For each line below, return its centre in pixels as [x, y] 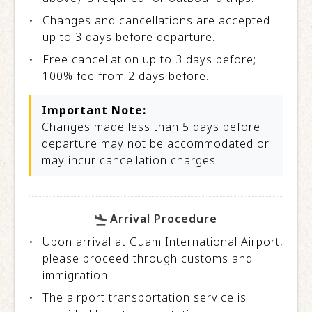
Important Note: [94, 110]
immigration [75, 275]
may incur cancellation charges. [130, 161]
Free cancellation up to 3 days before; [149, 60]
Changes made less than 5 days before [151, 127]
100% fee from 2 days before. [126, 76]
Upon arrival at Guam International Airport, [163, 242]
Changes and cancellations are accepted [156, 21]
